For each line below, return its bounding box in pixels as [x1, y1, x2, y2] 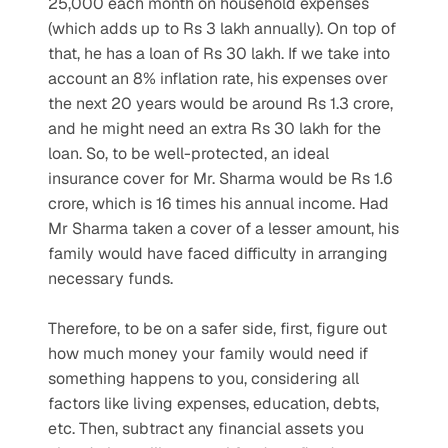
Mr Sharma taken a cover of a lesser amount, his [48, 217, 399, 239]
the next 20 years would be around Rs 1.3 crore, [48, 92, 393, 114]
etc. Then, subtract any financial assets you [48, 417, 364, 439]
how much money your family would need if [48, 342, 368, 364]
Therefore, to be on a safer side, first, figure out [48, 317, 387, 339]
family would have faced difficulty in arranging [48, 242, 388, 264]
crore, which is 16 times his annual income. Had [48, 192, 389, 214]
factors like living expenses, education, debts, [48, 392, 379, 414]
